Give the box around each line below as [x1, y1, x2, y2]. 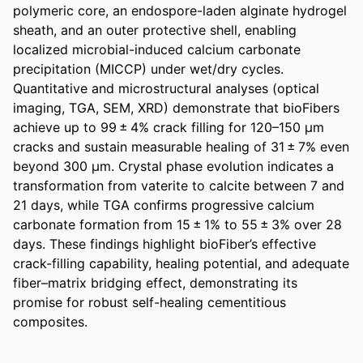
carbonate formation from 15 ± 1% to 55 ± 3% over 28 [13, 216, 342, 233]
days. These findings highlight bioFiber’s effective [13, 235, 316, 252]
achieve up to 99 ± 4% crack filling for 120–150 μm [13, 118, 324, 135]
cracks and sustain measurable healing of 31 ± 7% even [13, 138, 349, 155]
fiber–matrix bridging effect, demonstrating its [13, 274, 297, 291]
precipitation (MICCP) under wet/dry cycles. [13, 60, 284, 77]
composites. [13, 313, 88, 330]
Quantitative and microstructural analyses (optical [13, 79, 319, 96]
